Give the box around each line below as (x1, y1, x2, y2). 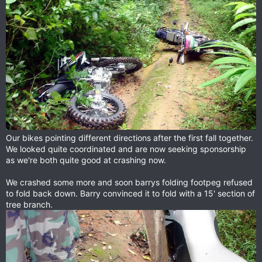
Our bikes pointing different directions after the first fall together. (6, 133, 253, 143)
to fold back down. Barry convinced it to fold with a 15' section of (6, 188, 255, 198)
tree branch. (6, 199, 53, 209)
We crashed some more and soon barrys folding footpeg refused (6, 177, 253, 187)
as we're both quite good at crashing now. (6, 155, 166, 165)
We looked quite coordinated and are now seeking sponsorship (6, 144, 246, 154)
